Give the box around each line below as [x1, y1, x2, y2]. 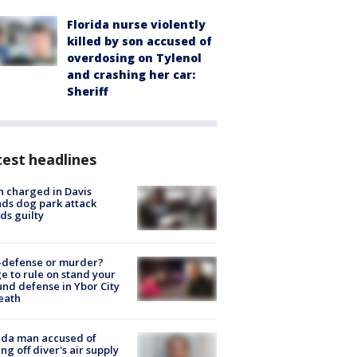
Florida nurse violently [67, 16, 206, 32]
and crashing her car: [67, 66, 195, 82]
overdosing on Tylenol [67, 49, 202, 65]
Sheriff [67, 83, 108, 99]
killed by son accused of [67, 33, 212, 49]
